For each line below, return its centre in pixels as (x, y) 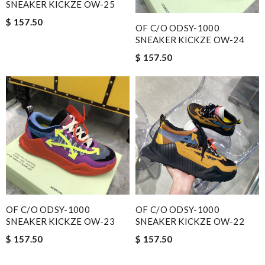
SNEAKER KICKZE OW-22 (190, 222)
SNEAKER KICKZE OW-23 (61, 222)
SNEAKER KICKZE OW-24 (190, 40)
